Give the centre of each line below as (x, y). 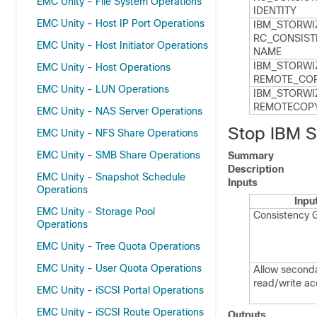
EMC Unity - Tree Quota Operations (119, 246)
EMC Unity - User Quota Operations (119, 268)
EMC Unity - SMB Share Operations (119, 155)
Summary (251, 156)
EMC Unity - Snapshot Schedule (111, 177)
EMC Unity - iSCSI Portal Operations (120, 290)
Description (256, 169)
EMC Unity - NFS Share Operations (117, 133)
